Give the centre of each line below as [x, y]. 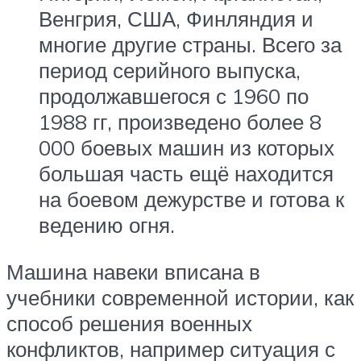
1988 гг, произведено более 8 [180, 122]
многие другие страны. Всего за [190, 45]
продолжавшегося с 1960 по [174, 96]
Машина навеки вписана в [133, 271]
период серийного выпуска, [170, 71]
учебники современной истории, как [180, 297]
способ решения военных [129, 323]
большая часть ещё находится [186, 174]
